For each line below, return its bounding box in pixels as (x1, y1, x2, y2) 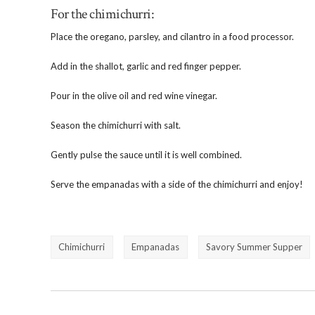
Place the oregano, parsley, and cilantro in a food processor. (51, 31, 294, 43)
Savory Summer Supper (205, 241, 302, 253)
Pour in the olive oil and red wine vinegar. (51, 90, 217, 102)
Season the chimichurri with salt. (51, 120, 181, 131)
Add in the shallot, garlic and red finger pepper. (51, 60, 241, 72)
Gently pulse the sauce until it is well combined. (51, 149, 242, 161)
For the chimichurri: (51, 5, 154, 24)
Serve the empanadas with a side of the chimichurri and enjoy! (51, 179, 303, 191)
